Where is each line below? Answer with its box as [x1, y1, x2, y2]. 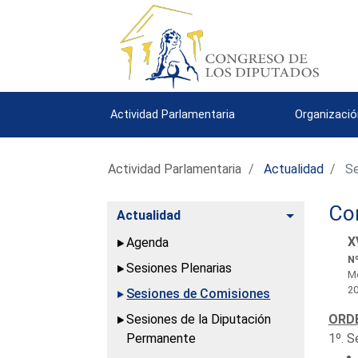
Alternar [293, 206, 344, 222]
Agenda [126, 234, 169, 250]
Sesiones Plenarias [126, 260, 233, 276]
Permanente [126, 330, 197, 346]
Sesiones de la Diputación [126, 311, 272, 327]
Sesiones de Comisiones [126, 285, 271, 301]
